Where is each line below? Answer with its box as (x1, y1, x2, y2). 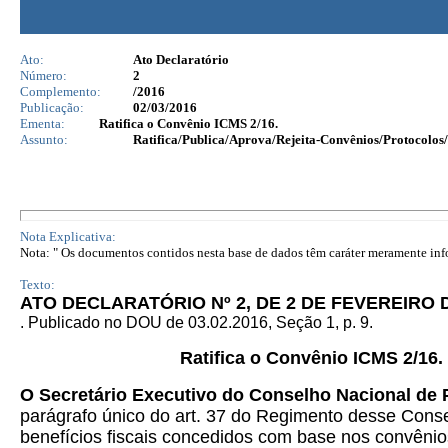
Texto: (20, 277, 55, 292)
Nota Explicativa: (20, 229, 116, 244)
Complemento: (20, 84, 101, 99)
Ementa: (20, 116, 65, 131)
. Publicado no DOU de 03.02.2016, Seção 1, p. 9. (20, 314, 373, 331)
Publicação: (20, 100, 84, 115)
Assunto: (20, 132, 68, 147)
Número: (20, 68, 67, 83)
